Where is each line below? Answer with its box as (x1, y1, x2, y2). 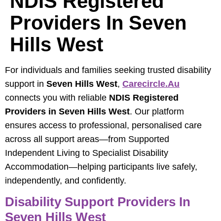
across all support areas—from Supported (5, 134, 169, 144)
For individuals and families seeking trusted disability (5, 65, 211, 75)
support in (5, 78, 46, 89)
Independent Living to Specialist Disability (5, 147, 168, 158)
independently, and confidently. (5, 175, 126, 185)
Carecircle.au (122, 78, 180, 89)
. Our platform (130, 106, 184, 116)
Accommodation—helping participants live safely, (5, 161, 197, 172)
